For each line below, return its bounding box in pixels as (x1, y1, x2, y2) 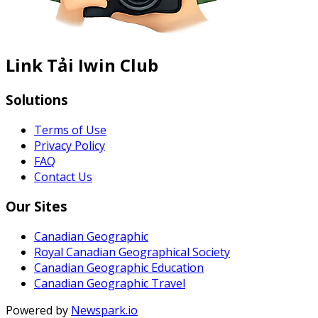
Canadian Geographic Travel (34, 275, 185, 291)
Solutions (6, 90, 68, 109)
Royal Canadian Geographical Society (34, 243, 230, 260)
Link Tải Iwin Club (6, 53, 158, 77)
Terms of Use (34, 121, 106, 138)
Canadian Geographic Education (34, 259, 204, 275)
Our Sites (6, 197, 67, 216)
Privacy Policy (34, 137, 105, 153)
